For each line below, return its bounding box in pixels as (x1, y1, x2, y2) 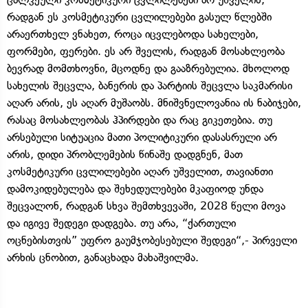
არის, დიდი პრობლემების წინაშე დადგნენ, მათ (7, 147, 243, 161)
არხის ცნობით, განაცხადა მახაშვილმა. (7, 250, 199, 264)
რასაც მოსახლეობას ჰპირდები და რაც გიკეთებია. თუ (7, 113, 272, 126)
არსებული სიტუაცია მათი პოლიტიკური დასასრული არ (7, 130, 277, 144)
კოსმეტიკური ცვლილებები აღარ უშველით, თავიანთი (7, 164, 273, 178)
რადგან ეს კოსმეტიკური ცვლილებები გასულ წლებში (7, 10, 272, 23)
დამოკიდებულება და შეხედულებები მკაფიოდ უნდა (7, 181, 263, 195)
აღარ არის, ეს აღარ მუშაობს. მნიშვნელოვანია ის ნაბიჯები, (7, 96, 301, 109)
